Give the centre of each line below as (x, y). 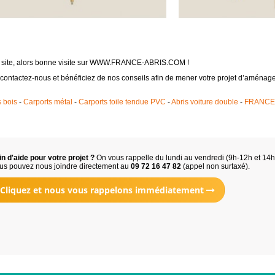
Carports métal (48, 102)
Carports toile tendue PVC (122, 102)
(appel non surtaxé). (215, 166)
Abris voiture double (204, 102)
